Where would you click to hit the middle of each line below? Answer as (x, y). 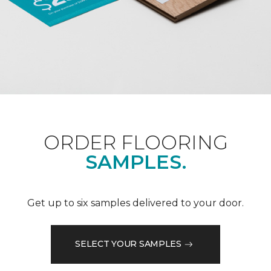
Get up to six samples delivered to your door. (135, 203)
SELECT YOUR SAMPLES (128, 244)
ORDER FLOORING (135, 142)
